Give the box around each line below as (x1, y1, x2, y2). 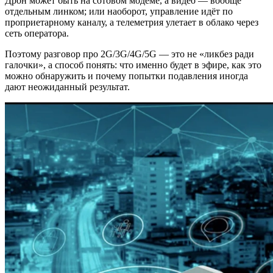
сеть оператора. (5, 27, 69, 38)
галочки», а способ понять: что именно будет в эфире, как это (5, 59, 261, 70)
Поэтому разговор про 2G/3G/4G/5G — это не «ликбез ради (5, 48, 254, 59)
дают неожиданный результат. (5, 81, 130, 92)
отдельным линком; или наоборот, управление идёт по (5, 5, 233, 16)
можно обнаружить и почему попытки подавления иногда (5, 70, 248, 81)
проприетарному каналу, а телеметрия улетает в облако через (5, 16, 258, 27)
